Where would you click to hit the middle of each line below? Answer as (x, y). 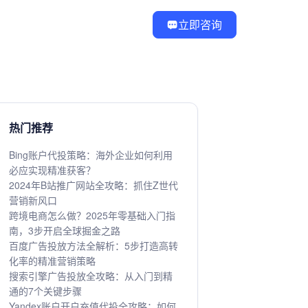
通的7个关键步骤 (45, 291)
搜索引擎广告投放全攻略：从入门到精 (91, 276)
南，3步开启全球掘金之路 (65, 230)
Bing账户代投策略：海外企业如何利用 (91, 155)
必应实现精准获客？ (52, 170)
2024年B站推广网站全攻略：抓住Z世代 (93, 185)
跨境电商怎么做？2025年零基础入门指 (92, 215)
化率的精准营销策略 (52, 261)
